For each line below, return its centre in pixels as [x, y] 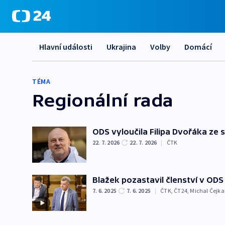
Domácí [198, 47]
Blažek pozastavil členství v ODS [158, 180]
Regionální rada [103, 100]
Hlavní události [66, 47]
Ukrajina [121, 47]
